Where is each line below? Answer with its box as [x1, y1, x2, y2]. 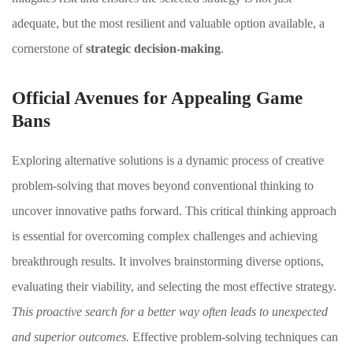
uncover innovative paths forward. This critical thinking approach [12, 204, 336, 217]
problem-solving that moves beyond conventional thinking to [12, 179, 314, 192]
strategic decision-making [86, 42, 221, 55]
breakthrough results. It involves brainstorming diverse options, [12, 255, 324, 268]
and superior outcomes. [12, 330, 129, 344]
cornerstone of [12, 42, 86, 55]
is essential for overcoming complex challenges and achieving [12, 229, 318, 243]
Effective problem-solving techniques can [129, 330, 338, 344]
